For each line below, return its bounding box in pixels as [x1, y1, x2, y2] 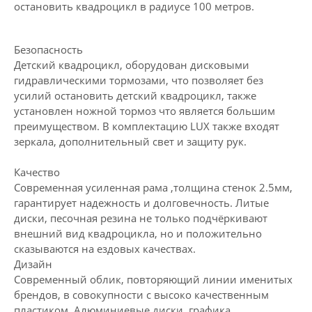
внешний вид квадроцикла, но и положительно [14, 226, 262, 240]
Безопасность [14, 42, 83, 56]
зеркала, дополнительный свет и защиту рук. [14, 134, 247, 148]
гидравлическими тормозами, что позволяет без [14, 73, 263, 87]
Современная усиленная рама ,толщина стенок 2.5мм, [14, 180, 292, 194]
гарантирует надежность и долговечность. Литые [14, 196, 269, 210]
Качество [14, 165, 60, 179]
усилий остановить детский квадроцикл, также [14, 88, 256, 102]
